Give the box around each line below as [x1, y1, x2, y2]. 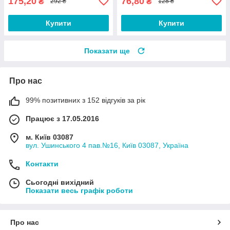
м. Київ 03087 [26, 132, 73, 141]
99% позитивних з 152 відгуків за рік [26, 95, 145, 104]
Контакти [26, 159, 59, 168]
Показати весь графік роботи [26, 186, 133, 195]
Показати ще [84, 46, 130, 55]
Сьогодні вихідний [26, 178, 94, 186]
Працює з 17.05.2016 [26, 114, 99, 123]
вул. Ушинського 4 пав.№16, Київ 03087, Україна [26, 141, 188, 149]
